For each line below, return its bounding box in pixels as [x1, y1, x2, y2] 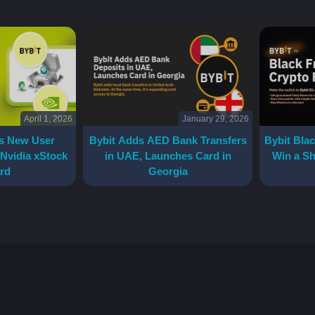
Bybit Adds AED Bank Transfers [89, 134, 247, 147]
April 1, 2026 [24, 114, 72, 124]
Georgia [148, 165, 188, 178]
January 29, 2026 [181, 114, 249, 124]
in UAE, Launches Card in [104, 150, 231, 162]
